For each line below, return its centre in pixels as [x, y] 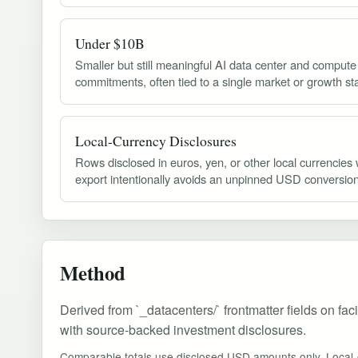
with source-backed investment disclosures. [183, 329]
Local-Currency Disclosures [156, 140]
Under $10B [110, 43]
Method [93, 272]
